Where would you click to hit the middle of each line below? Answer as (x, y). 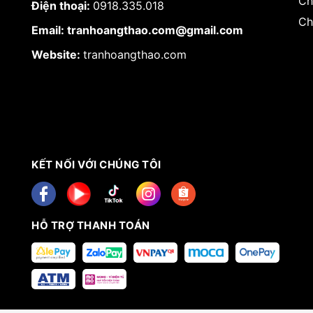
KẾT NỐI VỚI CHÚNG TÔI (96, 164)
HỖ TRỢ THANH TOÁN (91, 225)
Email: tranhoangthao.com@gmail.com (137, 30)
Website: (57, 54)
